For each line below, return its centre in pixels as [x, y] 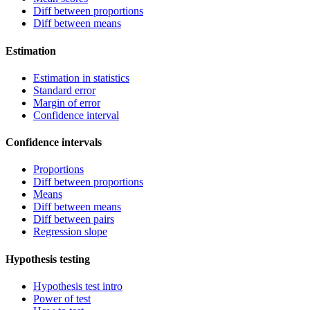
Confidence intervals [54, 143]
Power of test [62, 298]
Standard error [64, 90]
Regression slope [70, 232]
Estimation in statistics [81, 77]
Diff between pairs [74, 219]
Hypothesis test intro [78, 286]
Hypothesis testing [48, 259]
